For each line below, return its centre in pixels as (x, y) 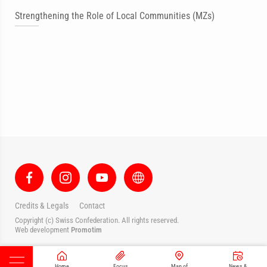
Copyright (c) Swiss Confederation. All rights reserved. (97, 220)
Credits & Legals (42, 206)
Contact (92, 206)
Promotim (86, 230)
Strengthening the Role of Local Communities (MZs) (115, 16)
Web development (43, 230)
